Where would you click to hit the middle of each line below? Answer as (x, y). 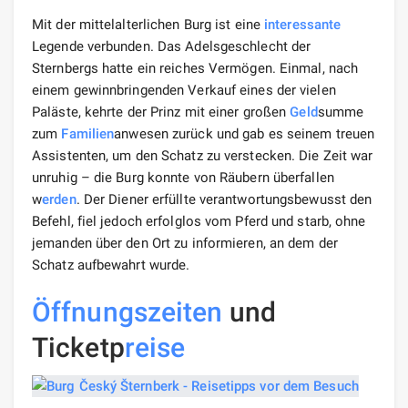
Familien (88, 133)
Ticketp (78, 347)
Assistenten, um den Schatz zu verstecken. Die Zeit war (203, 155)
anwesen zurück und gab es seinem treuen (245, 133)
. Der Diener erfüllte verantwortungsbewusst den (224, 199)
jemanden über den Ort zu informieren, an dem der (185, 243)
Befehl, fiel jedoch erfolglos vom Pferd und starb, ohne (199, 221)
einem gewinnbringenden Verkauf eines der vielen (184, 90)
